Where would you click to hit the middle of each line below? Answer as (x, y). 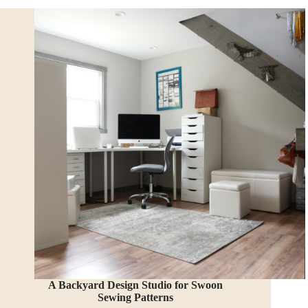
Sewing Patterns (136, 298)
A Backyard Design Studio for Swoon (136, 285)
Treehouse (128, 20)
